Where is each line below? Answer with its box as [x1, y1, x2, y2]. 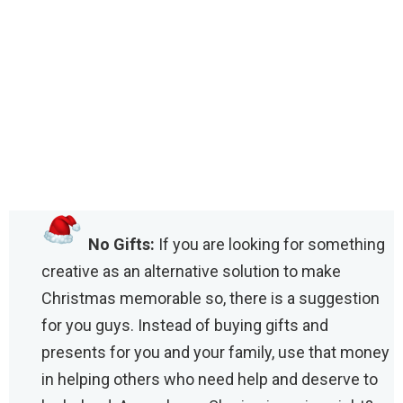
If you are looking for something [155, 234, 385, 254]
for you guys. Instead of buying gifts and [41, 315, 328, 335]
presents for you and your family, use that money [41, 342, 390, 362]
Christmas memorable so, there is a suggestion [41, 288, 380, 308]
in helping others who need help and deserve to [41, 369, 378, 389]
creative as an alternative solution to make [41, 261, 341, 281]
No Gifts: [88, 234, 155, 254]
